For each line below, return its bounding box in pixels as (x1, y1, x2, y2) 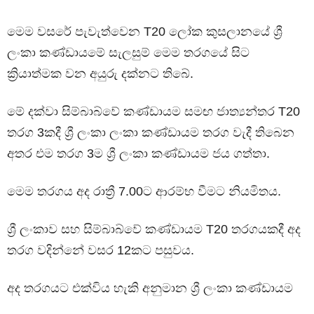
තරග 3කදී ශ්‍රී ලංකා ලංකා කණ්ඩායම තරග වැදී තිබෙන (7, 125, 294, 139)
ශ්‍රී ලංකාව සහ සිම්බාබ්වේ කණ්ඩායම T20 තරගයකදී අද (7, 221, 301, 236)
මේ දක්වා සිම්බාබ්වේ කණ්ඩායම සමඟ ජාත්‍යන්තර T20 (7, 104, 300, 118)
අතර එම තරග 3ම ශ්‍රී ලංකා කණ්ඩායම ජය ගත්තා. (7, 146, 270, 161)
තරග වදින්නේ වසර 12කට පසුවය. (7, 243, 194, 257)
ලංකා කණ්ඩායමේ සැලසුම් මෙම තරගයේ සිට (7, 45, 250, 60)
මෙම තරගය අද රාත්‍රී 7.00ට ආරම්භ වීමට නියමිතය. (7, 184, 281, 198)
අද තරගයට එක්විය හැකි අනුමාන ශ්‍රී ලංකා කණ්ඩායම (7, 280, 293, 295)
